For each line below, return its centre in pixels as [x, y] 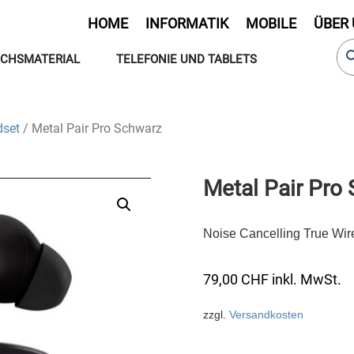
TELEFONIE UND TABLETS [187, 59]
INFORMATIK [187, 23]
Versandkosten [266, 314]
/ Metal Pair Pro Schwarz [91, 128]
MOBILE [271, 23]
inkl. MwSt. [307, 279]
